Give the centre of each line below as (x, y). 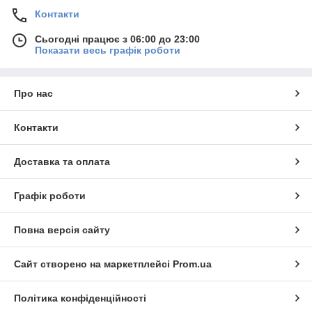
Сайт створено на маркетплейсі (93, 264)
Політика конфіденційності (80, 298)
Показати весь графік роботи (108, 50)
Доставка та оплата (62, 162)
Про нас (33, 94)
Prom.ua (192, 264)
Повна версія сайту (62, 230)
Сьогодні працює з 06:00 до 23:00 (117, 39)
